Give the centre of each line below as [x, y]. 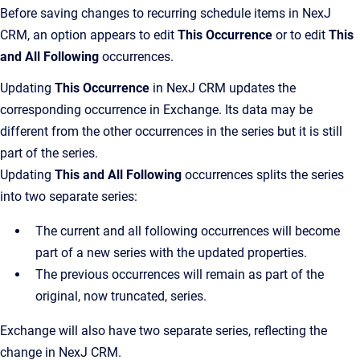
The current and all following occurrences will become [188, 231]
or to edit [301, 35]
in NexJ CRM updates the [224, 88]
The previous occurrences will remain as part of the [180, 274]
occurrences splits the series [264, 175]
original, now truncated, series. [121, 296]
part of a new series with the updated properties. [171, 253]
